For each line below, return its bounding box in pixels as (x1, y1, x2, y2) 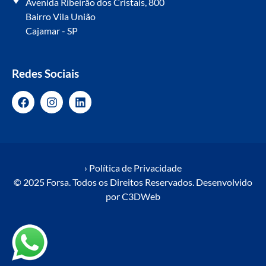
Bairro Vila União (25, 11, 96, 23)
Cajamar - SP (25, 25, 78, 37)
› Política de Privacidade (84, 162, 182, 174)
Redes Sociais (12, 66, 79, 81)
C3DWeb (122, 191, 160, 202)
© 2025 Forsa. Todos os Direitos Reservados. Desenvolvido (14, 176, 252, 188)
